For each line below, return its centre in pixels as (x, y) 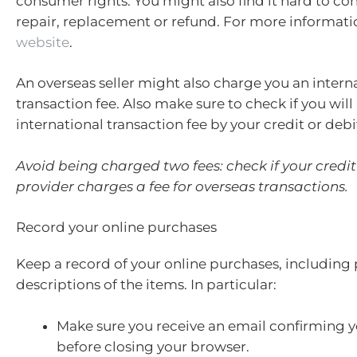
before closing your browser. (153, 346)
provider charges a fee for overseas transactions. (182, 186)
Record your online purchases (116, 228)
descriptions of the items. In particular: (146, 285)
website (43, 42)
